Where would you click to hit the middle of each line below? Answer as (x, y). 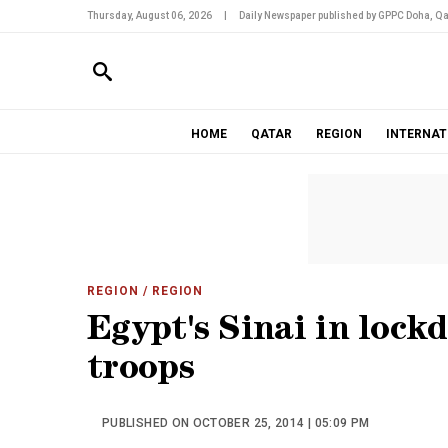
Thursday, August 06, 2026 (149, 15)
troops (140, 371)
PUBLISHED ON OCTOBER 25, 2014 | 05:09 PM (236, 423)
